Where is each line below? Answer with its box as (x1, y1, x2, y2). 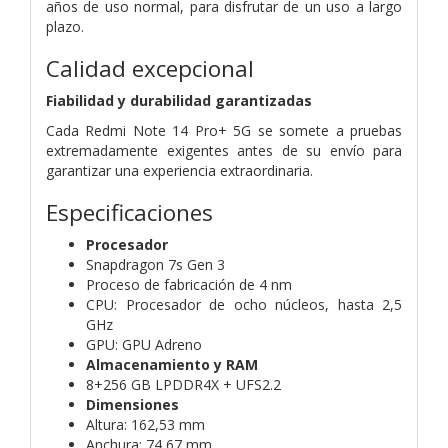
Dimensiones (86, 394, 179, 414)
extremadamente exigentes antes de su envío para (46, 140, 402, 160)
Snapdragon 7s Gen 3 (86, 254, 225, 274)
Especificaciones (46, 196, 213, 228)
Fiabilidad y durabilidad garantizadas (46, 90, 312, 110)
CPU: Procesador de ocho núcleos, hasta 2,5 (86, 294, 402, 314)
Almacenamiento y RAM (86, 354, 258, 374)
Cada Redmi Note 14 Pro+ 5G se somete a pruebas (46, 120, 402, 140)
